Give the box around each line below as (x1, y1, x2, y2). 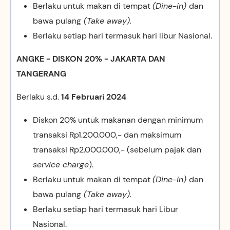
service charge (33, 159, 89, 170)
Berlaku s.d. (16, 91, 59, 102)
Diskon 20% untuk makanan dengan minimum (33, 114, 203, 125)
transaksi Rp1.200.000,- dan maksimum (33, 129, 181, 140)
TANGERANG (16, 68, 66, 79)
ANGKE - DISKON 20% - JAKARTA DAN (16, 53, 165, 64)
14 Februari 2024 (59, 91, 126, 102)
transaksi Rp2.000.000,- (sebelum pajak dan (33, 144, 201, 155)
